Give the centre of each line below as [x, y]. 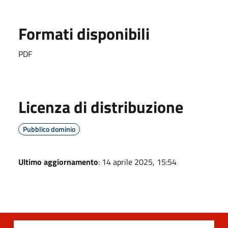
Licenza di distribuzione [101, 107]
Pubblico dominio [49, 129]
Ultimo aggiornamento [58, 162]
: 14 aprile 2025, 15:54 [137, 162]
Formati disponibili [84, 33]
